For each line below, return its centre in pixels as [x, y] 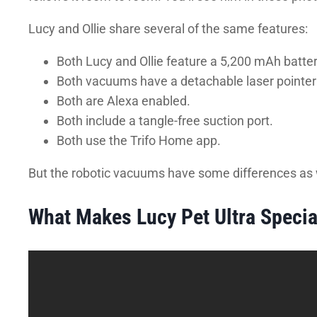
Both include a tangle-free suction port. [165, 121]
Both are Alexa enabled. [123, 101]
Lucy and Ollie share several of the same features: [168, 29]
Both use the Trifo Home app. [139, 141]
